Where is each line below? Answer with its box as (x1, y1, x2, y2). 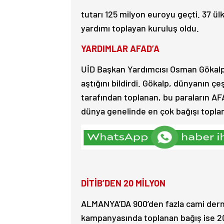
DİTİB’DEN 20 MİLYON (81, 177, 165, 188)
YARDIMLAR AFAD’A (81, 42, 159, 54)
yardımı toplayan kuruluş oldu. (81, 22, 199, 33)
